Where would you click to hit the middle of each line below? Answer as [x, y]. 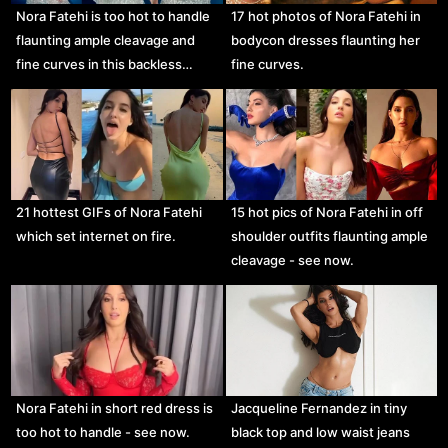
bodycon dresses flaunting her [325, 40]
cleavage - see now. [292, 260]
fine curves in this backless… [105, 64]
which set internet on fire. [96, 236]
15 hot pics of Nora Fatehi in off [326, 212]
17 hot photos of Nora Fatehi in [325, 16]
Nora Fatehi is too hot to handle [113, 16]
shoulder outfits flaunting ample [329, 236]
